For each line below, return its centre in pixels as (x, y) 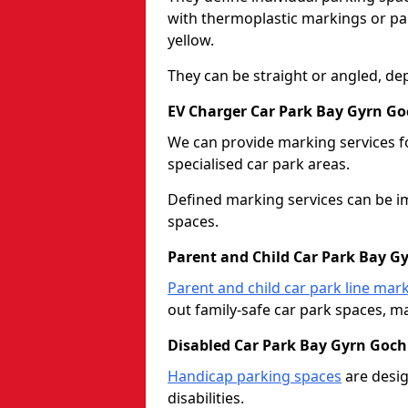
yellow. (191, 40)
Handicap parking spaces (255, 376)
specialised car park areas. (259, 163)
